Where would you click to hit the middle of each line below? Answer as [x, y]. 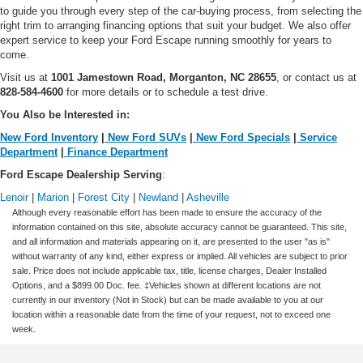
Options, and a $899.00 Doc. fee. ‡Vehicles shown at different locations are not [167, 285]
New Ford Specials [241, 137]
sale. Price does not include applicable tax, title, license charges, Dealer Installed [169, 270]
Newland [158, 197]
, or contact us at [316, 77]
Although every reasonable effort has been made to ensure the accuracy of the [167, 212]
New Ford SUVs [145, 137]
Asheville [208, 197]
